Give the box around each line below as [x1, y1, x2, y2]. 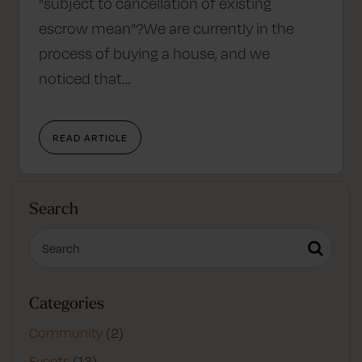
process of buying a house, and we [39, 44, 270, 62]
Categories [29, 292, 104, 313]
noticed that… [39, 69, 131, 87]
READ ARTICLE [53, 130, 128, 144]
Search [29, 197, 78, 218]
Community [29, 324, 103, 341]
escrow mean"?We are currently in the [39, 19, 294, 37]
